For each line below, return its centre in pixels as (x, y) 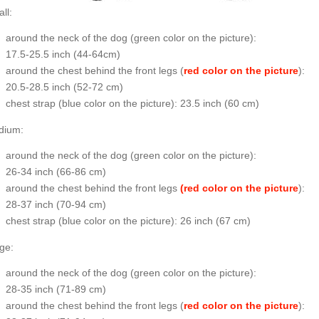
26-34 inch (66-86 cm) (56, 172)
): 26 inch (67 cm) (210, 221)
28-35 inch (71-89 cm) (56, 289)
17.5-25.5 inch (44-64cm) (63, 54)
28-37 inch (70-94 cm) (56, 205)
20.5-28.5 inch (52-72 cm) (64, 87)
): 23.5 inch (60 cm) (215, 104)
